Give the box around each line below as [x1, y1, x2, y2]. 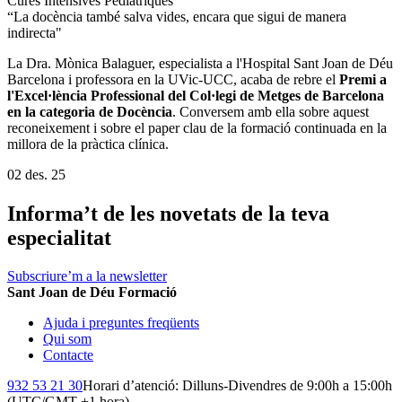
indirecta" [7, 25, 62, 41]
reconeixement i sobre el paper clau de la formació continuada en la [7, 120, 387, 136]
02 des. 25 [7, 167, 66, 183]
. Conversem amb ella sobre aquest [172, 104, 369, 120]
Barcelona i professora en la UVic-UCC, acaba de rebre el [7, 72, 339, 88]
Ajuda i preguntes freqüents [43, 315, 199, 331]
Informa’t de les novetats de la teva [7, 202, 329, 226]
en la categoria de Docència [7, 104, 172, 120]
